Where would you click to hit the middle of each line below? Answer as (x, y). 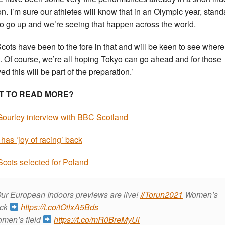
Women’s (201, 194)
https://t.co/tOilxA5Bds (60, 207)
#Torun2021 (161, 194)
